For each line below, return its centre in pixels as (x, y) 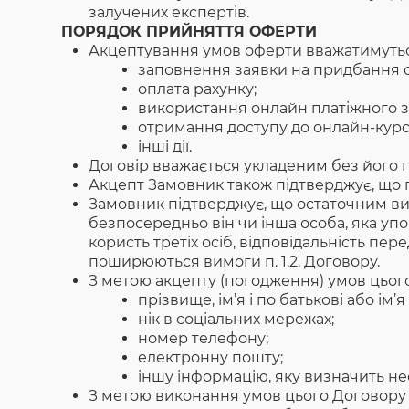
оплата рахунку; (198, 89)
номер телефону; (204, 338)
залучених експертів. (169, 12)
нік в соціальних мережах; (236, 319)
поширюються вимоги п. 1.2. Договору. (235, 262)
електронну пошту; (211, 357)
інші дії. (165, 147)
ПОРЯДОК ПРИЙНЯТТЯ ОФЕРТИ (189, 31)
